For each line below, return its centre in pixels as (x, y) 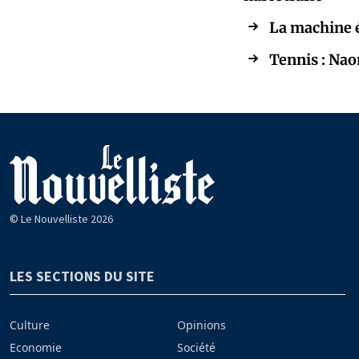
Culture (30, 325)
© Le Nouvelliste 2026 (61, 219)
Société (197, 348)
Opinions (202, 325)
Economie (36, 348)
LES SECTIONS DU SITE (82, 276)
